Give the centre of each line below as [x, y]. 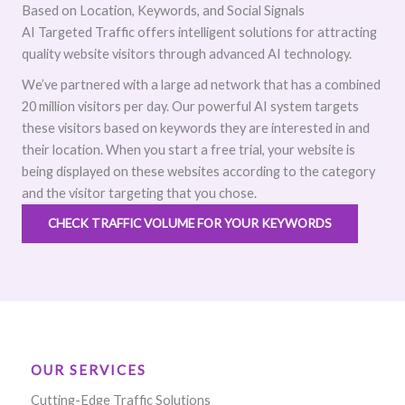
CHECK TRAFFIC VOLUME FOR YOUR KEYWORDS [190, 223]
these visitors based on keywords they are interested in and [196, 128]
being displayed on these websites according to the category [198, 171]
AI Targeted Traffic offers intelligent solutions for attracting [199, 32]
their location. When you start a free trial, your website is [188, 150]
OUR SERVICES [89, 370]
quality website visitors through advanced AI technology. [187, 54]
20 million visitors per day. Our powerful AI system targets [190, 106]
